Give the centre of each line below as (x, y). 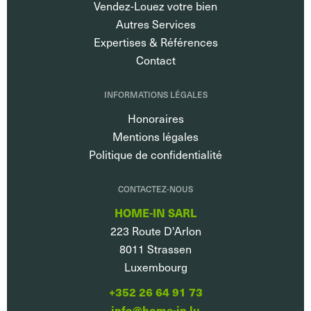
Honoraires (155, 118)
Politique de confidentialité (155, 154)
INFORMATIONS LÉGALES (155, 94)
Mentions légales (155, 136)
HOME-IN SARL (155, 212)
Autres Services (155, 24)
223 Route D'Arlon (155, 230)
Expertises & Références (155, 42)
